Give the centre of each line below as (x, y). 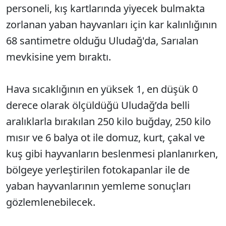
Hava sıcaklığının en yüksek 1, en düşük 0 (102, 89)
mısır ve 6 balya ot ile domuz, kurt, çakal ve (105, 137)
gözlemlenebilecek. (52, 202)
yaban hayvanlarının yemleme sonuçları (98, 186)
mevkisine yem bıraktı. (59, 57)
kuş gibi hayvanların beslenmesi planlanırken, (112, 154)
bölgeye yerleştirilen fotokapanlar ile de (98, 170)
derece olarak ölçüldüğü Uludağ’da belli (98, 105)
